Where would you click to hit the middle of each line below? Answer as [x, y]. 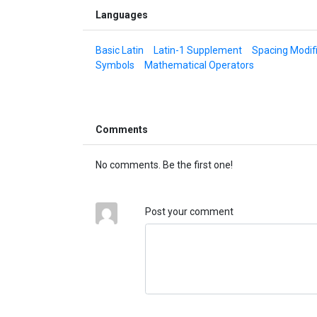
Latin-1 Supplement [197, 50]
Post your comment [189, 211]
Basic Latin [119, 50]
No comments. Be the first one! [164, 165]
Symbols [115, 65]
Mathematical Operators [199, 65]
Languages [121, 15]
